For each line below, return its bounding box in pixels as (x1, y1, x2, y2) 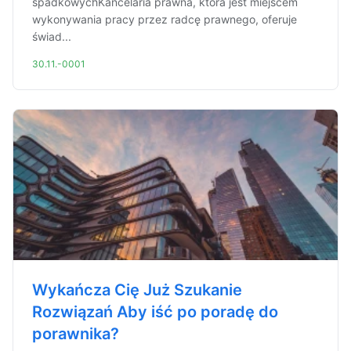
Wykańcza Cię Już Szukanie (32, 280, 242, 299)
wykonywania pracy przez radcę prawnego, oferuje (32, 13, 297, 26)
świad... (32, 30, 71, 43)
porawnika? (32, 324, 119, 343)
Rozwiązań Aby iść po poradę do (32, 302, 278, 321)
